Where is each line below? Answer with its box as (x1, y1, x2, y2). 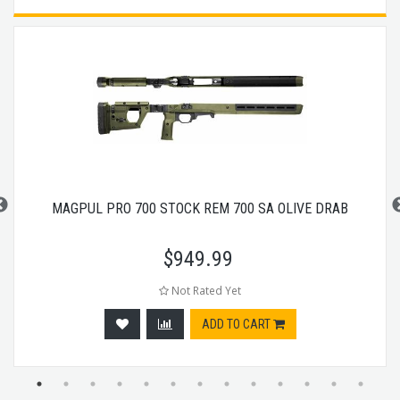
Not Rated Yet (169, 282, 241, 297)
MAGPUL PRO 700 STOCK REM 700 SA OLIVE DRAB (52, 199, 348, 217)
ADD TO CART (201, 316, 273, 331)
